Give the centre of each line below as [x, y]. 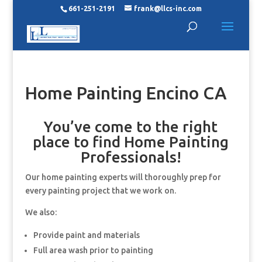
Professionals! [131, 157]
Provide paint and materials [86, 235]
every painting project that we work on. [100, 191]
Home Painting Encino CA [126, 93]
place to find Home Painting [131, 142]
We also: [41, 212]
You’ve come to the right [131, 127]
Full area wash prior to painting [93, 250]
